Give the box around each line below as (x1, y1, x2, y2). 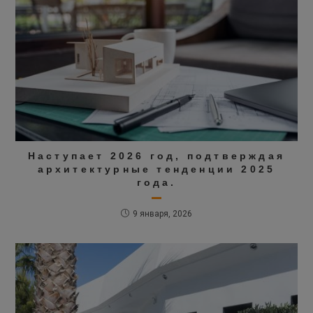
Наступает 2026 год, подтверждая (27, 150, 286, 161)
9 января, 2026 (133, 208, 192, 219)
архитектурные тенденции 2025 (37, 163, 276, 175)
